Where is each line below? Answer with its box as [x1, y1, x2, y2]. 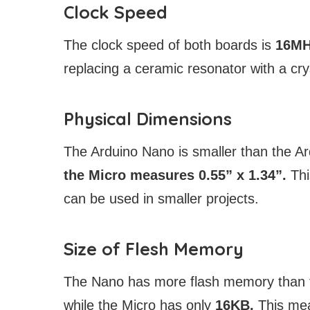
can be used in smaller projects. [64, 190, 259, 206]
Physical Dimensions [64, 107, 232, 129]
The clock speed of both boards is [64, 37, 275, 53]
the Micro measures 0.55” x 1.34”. [64, 167, 286, 183]
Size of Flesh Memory [64, 237, 244, 259]
